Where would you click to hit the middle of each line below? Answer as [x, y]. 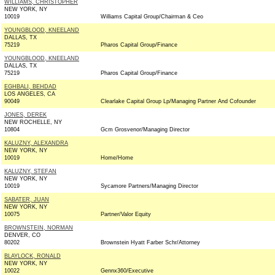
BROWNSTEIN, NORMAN [39, 228]
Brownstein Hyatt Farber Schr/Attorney [150, 242]
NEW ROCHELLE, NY [33, 122]
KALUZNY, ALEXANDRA [36, 143]
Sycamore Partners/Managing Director [149, 186]
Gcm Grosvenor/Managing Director [145, 130]
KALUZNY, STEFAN [30, 171]
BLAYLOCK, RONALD [33, 256]
